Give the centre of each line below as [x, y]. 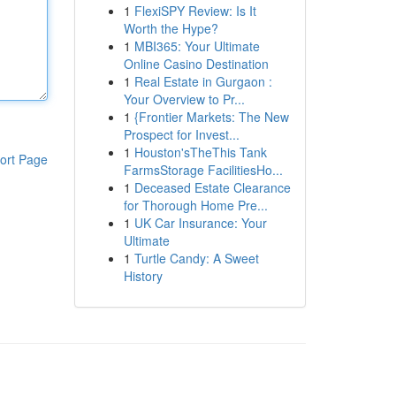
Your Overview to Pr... [184, 99]
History [143, 276]
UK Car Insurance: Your [200, 223]
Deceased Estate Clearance [212, 187]
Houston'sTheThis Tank [200, 152]
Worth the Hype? [171, 28]
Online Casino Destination [196, 64]
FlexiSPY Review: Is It [195, 11]
